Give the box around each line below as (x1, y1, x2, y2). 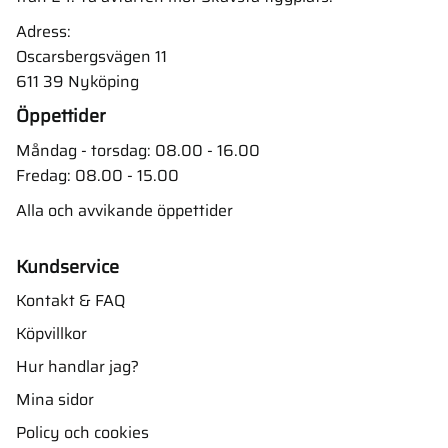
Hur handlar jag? (16, 353, 139, 379)
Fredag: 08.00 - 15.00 (16, 163, 179, 189)
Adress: (16, 18, 71, 44)
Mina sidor (16, 386, 94, 412)
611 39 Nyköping (16, 68, 139, 94)
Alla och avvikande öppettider (16, 197, 233, 223)
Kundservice (16, 252, 119, 281)
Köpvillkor (16, 320, 87, 346)
